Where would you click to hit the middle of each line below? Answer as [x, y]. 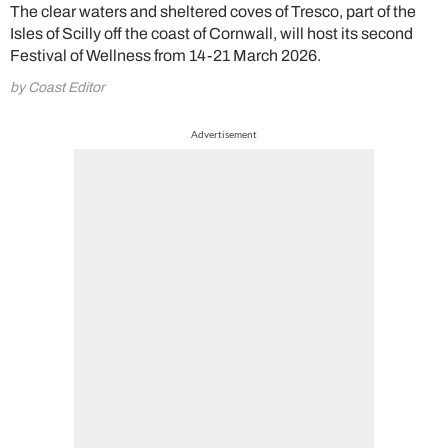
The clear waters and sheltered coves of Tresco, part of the [213, 11]
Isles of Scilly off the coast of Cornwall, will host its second [211, 33]
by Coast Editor [57, 87]
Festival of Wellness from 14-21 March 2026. [165, 55]
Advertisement [224, 133]
